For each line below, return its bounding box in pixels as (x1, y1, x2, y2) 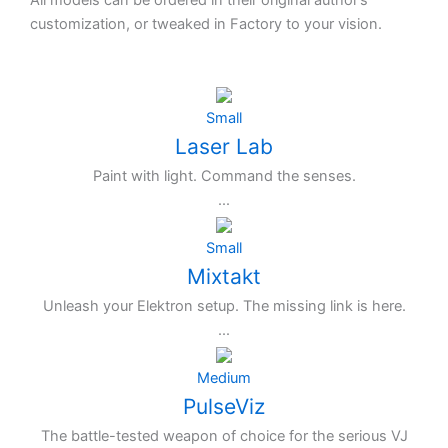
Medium (197, 368, 251, 387)
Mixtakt (187, 263, 261, 289)
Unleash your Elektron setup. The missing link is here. (42, 296, 406, 315)
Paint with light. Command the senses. (92, 166, 356, 185)
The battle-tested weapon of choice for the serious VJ (40, 426, 408, 445)
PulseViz (183, 393, 265, 419)
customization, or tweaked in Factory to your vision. (30, 15, 382, 34)
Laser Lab (175, 133, 273, 159)
